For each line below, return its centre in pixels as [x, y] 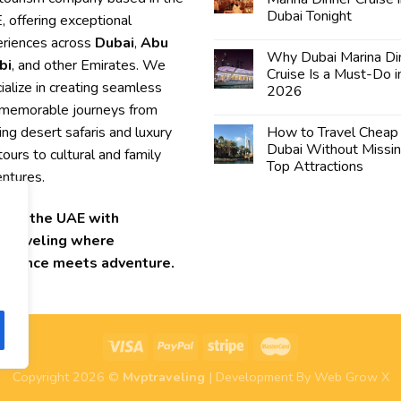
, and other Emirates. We [89, 65]
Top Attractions [315, 166]
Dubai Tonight [309, 16]
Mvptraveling [163, 377]
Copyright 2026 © [67, 377]
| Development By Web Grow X [297, 377]
